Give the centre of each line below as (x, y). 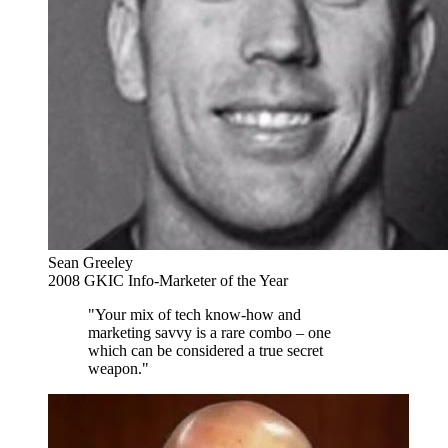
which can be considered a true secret (205, 350)
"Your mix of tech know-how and (194, 314)
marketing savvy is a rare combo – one (209, 332)
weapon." (118, 368)
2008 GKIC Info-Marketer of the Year (168, 280)
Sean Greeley (90, 262)
